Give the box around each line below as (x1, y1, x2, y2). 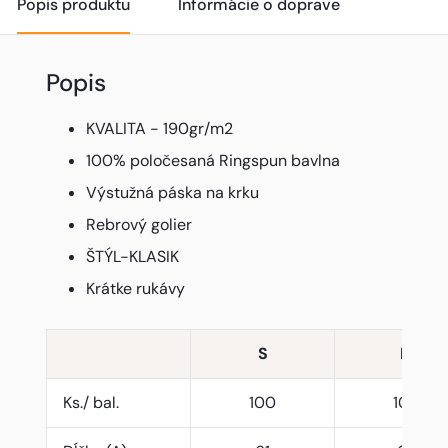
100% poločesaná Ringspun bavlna (86, 150, 341, 172)
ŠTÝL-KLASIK (86, 246, 180, 268)
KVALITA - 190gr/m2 (86, 118, 234, 140)
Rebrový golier (86, 214, 193, 236)
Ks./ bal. (63, 392, 120, 414)
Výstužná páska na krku (86, 182, 260, 204)
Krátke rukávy (86, 278, 186, 300)
